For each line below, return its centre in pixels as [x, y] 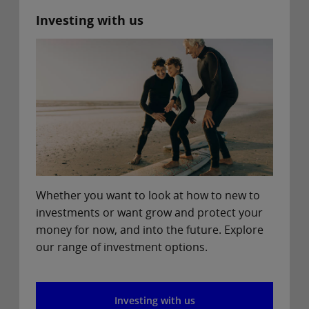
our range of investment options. [122, 247]
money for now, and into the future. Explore [150, 230]
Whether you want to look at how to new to [148, 196]
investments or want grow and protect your [149, 213]
